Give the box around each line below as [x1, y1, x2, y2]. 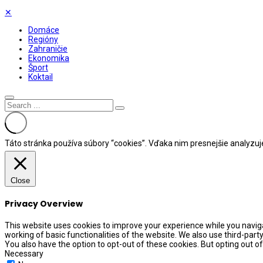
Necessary [5, 249, 43, 259]
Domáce [28, 25, 59, 35]
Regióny [28, 35, 58, 44]
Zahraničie [28, 44, 68, 53]
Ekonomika [28, 53, 69, 63]
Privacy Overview [5, 197, 83, 210]
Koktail [28, 72, 53, 82]
